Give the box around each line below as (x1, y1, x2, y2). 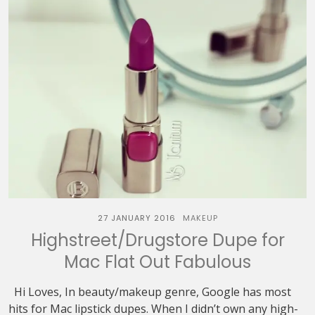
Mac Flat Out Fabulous (64, 250, 251, 274)
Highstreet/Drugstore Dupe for (30, 229, 285, 252)
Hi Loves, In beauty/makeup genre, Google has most (8, 284, 291, 300)
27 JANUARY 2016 (97, 212, 176, 224)
